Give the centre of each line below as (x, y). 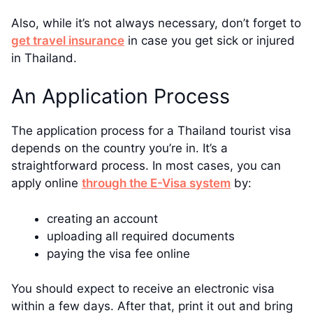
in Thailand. (44, 58)
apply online (46, 183)
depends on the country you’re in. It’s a (119, 148)
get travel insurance (68, 40)
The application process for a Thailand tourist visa (151, 131)
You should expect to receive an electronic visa (143, 289)
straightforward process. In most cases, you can (146, 166)
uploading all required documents (141, 236)
